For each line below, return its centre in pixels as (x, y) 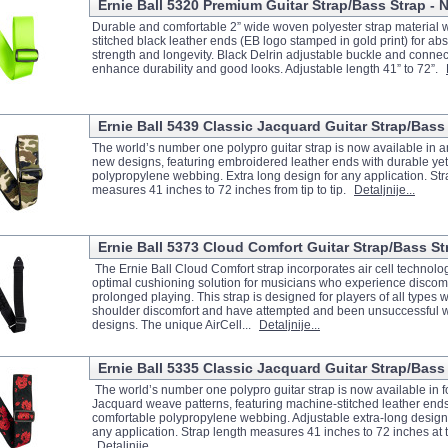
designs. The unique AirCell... (173, 325)
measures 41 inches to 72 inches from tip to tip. (220, 190)
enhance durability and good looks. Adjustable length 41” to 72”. (266, 69)
